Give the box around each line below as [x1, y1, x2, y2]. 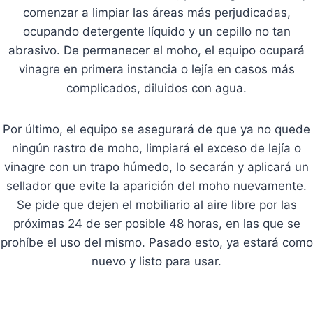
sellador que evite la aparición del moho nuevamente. [6, 178, 307, 193]
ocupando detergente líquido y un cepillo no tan [22, 24, 291, 38]
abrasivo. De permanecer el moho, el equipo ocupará [8, 43, 305, 57]
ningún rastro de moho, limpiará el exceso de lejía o [12, 140, 301, 155]
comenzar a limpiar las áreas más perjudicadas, [22, 5, 291, 20]
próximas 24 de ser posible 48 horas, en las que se [13, 216, 300, 231]
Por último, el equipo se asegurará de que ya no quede [3, 122, 310, 136]
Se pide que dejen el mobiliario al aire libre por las [16, 197, 297, 212]
